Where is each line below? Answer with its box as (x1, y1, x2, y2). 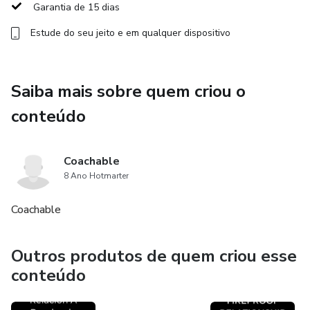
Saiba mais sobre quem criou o (11, 80, 246, 102)
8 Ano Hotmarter (64, 170, 129, 181)
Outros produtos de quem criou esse (11, 245, 297, 267)
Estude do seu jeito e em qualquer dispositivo (30, 26, 230, 39)
